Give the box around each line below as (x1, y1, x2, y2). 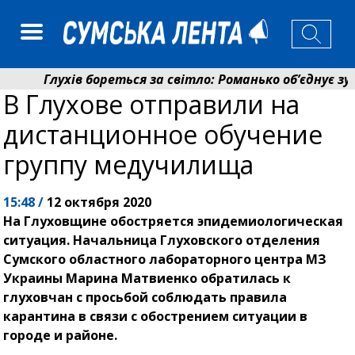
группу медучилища (3, 147, 254, 181)
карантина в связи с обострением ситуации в (3, 307, 308, 325)
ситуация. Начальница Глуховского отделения (3, 231, 321, 249)
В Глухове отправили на (3, 86, 300, 121)
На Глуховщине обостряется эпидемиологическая (3, 212, 344, 230)
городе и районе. (3, 326, 118, 344)
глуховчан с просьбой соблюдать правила (3, 288, 288, 306)
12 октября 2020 (47, 193, 152, 211)
